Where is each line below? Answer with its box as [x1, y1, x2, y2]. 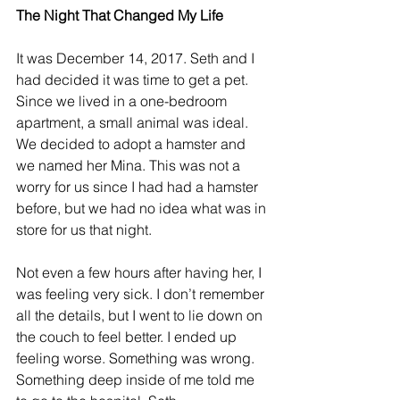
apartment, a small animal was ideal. [16, 113, 252, 132]
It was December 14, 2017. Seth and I [16, 49, 258, 68]
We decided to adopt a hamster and [16, 135, 249, 154]
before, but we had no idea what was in [16, 199, 270, 218]
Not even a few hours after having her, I [16, 263, 265, 282]
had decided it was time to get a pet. [16, 71, 252, 89]
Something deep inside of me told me [16, 371, 258, 389]
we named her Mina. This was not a [16, 156, 244, 175]
